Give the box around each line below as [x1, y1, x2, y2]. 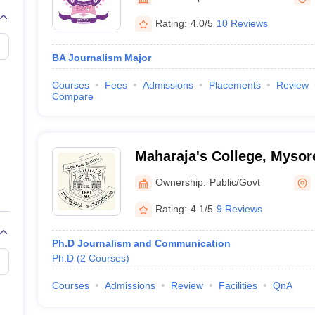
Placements [208, 79, 261, 91]
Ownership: [155, 176, 206, 188]
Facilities [218, 280, 257, 291]
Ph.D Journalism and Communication [51, 238, 231, 249]
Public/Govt [209, 176, 260, 188]
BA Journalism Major [51, 52, 151, 63]
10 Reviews [216, 17, 268, 29]
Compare [51, 91, 94, 102]
